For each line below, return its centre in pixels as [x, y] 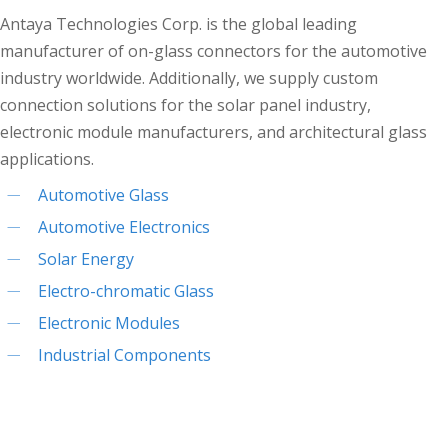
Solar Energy [86, 258]
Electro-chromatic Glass [126, 290]
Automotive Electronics [124, 226]
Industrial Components [124, 354]
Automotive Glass [103, 194]
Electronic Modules [109, 322]
